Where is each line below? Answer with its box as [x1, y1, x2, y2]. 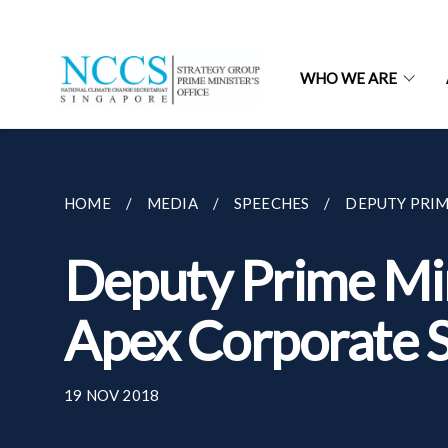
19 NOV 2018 [64, 386, 160, 404]
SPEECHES [233, 194, 310, 212]
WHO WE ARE [300, 69, 397, 87]
